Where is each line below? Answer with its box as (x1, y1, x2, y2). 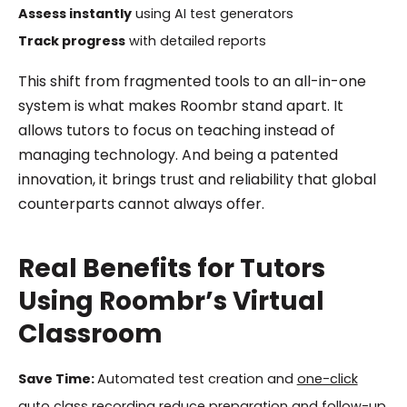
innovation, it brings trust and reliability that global (17, 168, 376, 190)
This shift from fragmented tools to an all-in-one (17, 70, 366, 92)
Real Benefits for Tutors (17, 250, 325, 286)
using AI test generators (131, 4, 293, 23)
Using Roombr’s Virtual (17, 283, 324, 319)
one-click (296, 369, 358, 388)
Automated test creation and (96, 369, 297, 388)
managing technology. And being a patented (17, 144, 338, 165)
